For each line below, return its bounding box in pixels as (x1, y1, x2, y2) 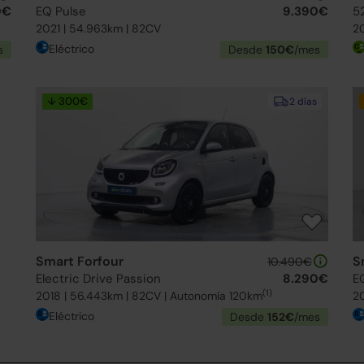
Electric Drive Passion (36, 271, 161, 287)
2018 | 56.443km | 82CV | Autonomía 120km (36, 288, 262, 303)
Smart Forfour (36, 253, 123, 270)
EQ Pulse (36, 3, 86, 19)
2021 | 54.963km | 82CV (36, 21, 161, 36)
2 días (289, 95, 317, 108)
